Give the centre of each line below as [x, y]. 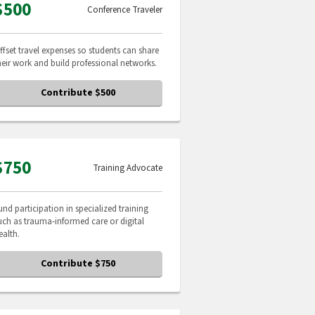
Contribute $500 [78, 93]
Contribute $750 [78, 264]
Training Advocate [128, 168]
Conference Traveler [125, 10]
